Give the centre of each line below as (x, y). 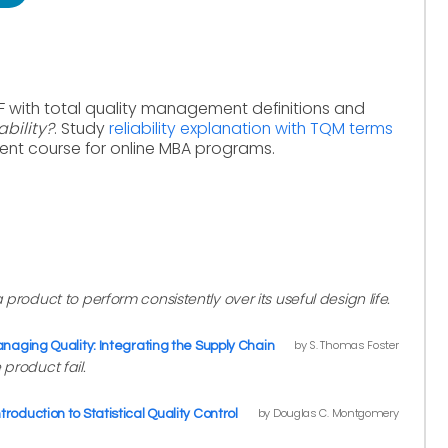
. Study (81, 128)
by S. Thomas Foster (346, 345)
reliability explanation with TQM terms (251, 128)
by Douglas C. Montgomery (328, 413)
